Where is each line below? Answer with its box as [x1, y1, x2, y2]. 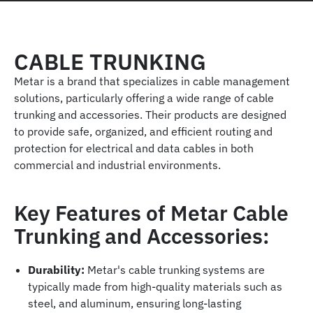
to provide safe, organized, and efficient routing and [14, 124, 272, 139]
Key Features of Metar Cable [14, 199, 289, 227]
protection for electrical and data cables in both [14, 141, 254, 156]
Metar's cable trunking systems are [87, 263, 265, 277]
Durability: [28, 263, 87, 277]
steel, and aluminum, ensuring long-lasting [28, 296, 241, 311]
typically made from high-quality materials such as [28, 279, 282, 294]
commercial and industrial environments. [14, 158, 221, 173]
